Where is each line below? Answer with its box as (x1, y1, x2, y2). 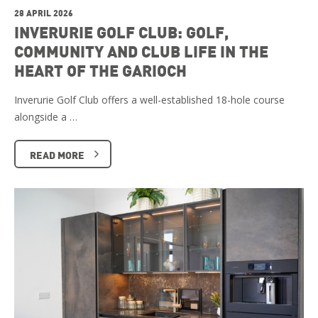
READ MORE (30, 148, 84, 162)
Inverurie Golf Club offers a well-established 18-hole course (14, 93, 285, 107)
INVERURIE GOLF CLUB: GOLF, (14, 22, 229, 43)
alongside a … (14, 110, 77, 124)
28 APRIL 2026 (14, 7, 73, 19)
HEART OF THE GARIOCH (14, 60, 187, 81)
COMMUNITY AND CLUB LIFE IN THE (14, 41, 268, 62)
